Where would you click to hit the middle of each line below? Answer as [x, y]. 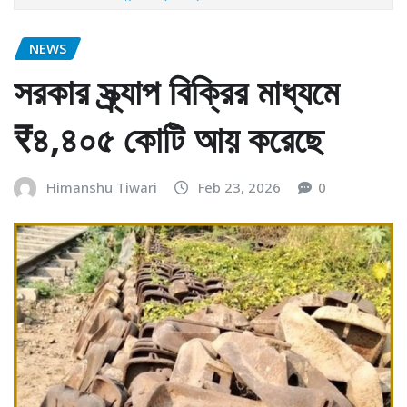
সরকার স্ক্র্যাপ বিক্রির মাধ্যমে [176, 92]
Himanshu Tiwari [102, 188]
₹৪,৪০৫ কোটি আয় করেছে [169, 139]
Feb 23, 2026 [239, 188]
